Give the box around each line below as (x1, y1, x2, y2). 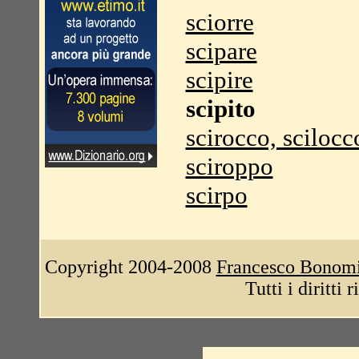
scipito (185, 95, 256, 123)
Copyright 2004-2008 (44, 256, 216, 277)
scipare (185, 37, 257, 65)
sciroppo (185, 152, 273, 180)
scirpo (185, 181, 248, 209)
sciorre (185, 8, 254, 36)
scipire (185, 66, 253, 94)
